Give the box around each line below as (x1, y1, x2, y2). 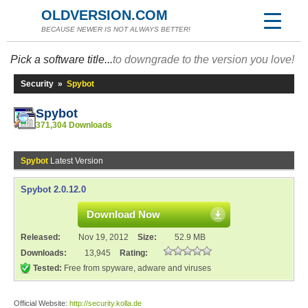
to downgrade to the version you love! (113, 54, 294, 65)
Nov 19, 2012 (78, 232, 129, 242)
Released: (21, 232, 63, 242)
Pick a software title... (10, 54, 113, 65)
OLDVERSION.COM (41, 8, 168, 23)
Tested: (33, 263, 62, 273)
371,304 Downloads (36, 120, 112, 130)
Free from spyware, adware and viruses (62, 263, 211, 273)
